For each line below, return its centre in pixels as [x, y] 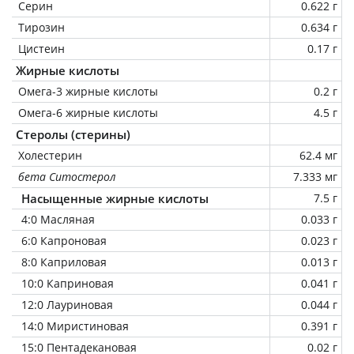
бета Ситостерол [67, 176]
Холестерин [50, 155]
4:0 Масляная [58, 219]
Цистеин [41, 48]
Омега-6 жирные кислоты [88, 112]
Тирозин [41, 27]
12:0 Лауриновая [67, 304]
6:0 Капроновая [64, 240]
